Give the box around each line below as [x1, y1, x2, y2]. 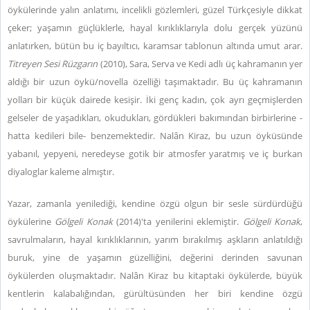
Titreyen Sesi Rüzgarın [8, 57, 98, 70]
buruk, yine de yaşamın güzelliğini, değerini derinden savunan [8, 251, 302, 264]
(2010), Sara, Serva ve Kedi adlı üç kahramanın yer [98, 57, 303, 70]
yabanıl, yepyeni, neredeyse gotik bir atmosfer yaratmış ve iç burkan [8, 147, 302, 160]
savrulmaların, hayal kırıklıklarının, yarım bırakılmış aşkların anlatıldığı [8, 233, 302, 246]
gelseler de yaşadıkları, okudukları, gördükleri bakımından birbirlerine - [8, 111, 302, 124]
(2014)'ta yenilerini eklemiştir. [112, 215, 243, 228]
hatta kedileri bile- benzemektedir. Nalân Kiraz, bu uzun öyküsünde [8, 129, 302, 142]
